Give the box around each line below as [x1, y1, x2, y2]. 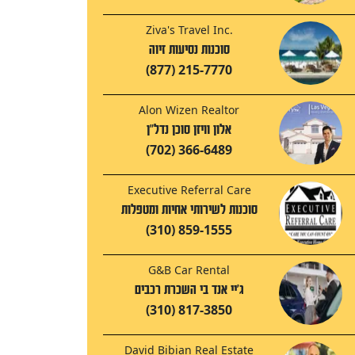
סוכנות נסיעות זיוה [148, 42, 230, 58]
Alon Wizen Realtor [139, 102, 239, 118]
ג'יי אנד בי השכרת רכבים [134, 282, 244, 298]
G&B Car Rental [148, 262, 230, 278]
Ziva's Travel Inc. [145, 22, 233, 38]
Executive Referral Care [127, 182, 251, 198]
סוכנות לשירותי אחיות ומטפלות [120, 202, 258, 218]
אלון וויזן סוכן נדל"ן [147, 122, 231, 138]
